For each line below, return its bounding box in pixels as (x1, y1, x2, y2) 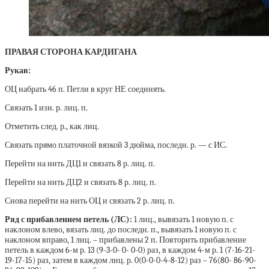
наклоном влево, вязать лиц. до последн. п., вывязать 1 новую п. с (5, 225, 237, 235)
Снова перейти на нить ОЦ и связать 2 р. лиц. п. (5, 196, 175, 207)
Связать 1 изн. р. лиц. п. (5, 103, 88, 113)
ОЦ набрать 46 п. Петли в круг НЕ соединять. (5, 84, 166, 95)
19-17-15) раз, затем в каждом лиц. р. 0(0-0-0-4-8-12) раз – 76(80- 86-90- (5, 255, 256, 266)
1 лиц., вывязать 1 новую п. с (132, 214, 234, 225)
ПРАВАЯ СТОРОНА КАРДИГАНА (5, 47, 137, 58)
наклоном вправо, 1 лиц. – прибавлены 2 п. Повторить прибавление (5, 235, 246, 246)
